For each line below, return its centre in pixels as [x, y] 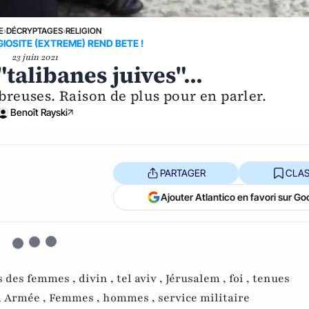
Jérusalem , [197, 279]
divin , [98, 279]
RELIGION [83, 31]
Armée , [27, 298]
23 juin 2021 [34, 57]
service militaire [204, 298]
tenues [271, 279]
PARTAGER [182, 172]
